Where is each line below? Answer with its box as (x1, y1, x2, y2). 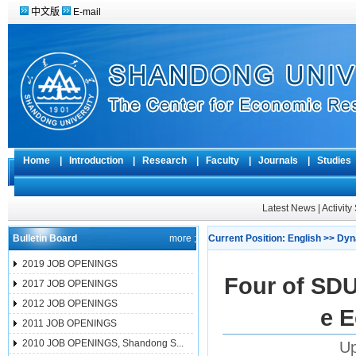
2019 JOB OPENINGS (22, 258, 118, 269)
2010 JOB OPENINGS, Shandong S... (22, 338, 184, 349)
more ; (169, 233, 196, 244)
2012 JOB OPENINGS (22, 298, 118, 309)
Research (134, 155, 196, 166)
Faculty (198, 155, 249, 166)
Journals (250, 155, 308, 166)
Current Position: (208, 233, 288, 244)
